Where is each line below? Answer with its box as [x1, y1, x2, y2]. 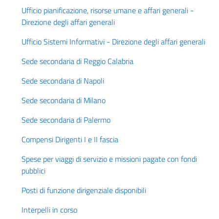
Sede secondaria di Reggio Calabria [22, 55, 133, 67]
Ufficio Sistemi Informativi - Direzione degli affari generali [22, 36, 205, 47]
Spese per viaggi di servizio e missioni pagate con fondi [22, 153, 197, 165]
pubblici [22, 165, 45, 176]
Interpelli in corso [22, 204, 77, 216]
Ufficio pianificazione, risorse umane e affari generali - [22, 4, 194, 16]
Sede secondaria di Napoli [22, 75, 104, 87]
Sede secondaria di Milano [22, 94, 106, 106]
